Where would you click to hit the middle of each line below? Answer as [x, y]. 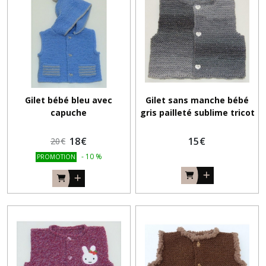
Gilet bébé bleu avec [69, 100]
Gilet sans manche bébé [197, 100]
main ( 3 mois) [197, 125]
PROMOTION [56, 156]
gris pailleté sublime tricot [197, 112]
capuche [69, 112]
